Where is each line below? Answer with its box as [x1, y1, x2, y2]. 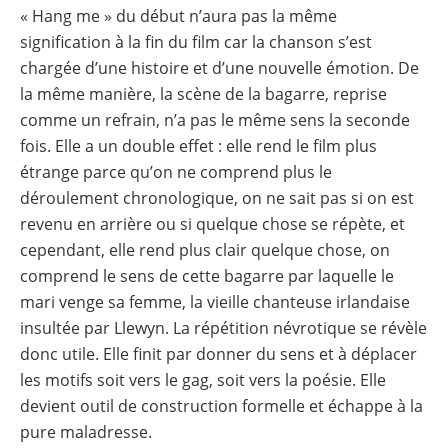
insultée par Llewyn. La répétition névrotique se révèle [20, 316, 427, 339]
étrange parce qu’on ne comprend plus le [20, 160, 332, 183]
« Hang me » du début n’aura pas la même [20, 4, 337, 27]
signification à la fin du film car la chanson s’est [20, 30, 372, 53]
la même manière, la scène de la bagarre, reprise [20, 82, 387, 105]
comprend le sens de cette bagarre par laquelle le [20, 264, 394, 287]
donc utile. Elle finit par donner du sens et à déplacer [20, 342, 417, 365]
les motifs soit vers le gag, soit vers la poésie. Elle [20, 368, 386, 391]
